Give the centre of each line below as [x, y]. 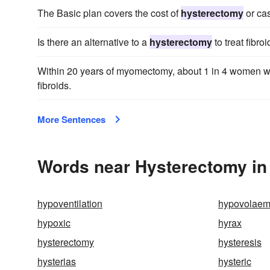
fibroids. [54, 85]
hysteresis [240, 242]
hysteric [235, 261]
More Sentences [71, 119]
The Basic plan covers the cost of [109, 13]
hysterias [57, 261]
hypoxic [54, 223]
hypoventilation [70, 203]
